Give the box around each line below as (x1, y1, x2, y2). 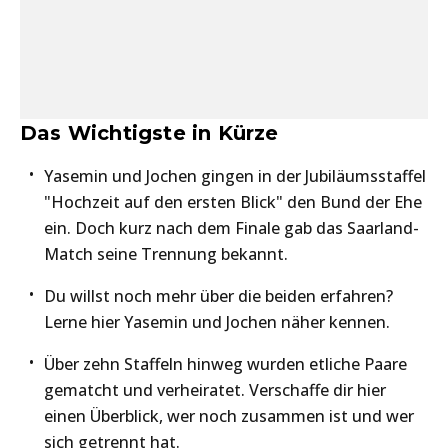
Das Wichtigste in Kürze (20, 121, 279, 146)
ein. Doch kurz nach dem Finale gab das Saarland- (44, 217, 419, 240)
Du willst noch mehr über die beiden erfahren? (44, 285, 393, 308)
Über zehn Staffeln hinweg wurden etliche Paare (44, 353, 407, 376)
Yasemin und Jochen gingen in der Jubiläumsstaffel (44, 165, 426, 188)
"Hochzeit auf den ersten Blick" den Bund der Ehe (44, 191, 422, 214)
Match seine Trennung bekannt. (44, 243, 288, 266)
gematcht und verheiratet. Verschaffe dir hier (44, 379, 386, 402)
